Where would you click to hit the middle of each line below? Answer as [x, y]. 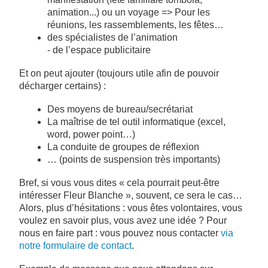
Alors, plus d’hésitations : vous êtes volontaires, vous [131, 208]
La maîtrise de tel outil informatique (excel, [136, 121]
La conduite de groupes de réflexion [123, 147]
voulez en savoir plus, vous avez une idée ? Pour [123, 220]
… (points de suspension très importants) [134, 159]
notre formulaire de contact [75, 245]
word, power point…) [91, 134]
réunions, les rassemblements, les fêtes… [135, 25]
